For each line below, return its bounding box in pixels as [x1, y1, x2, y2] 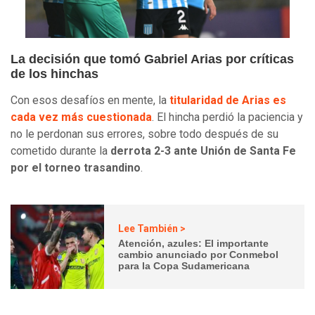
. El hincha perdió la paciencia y [152, 110, 303, 124]
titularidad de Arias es [169, 94, 286, 108]
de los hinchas [11, 67, 98, 82]
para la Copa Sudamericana [118, 259, 250, 271]
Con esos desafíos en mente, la [11, 94, 169, 108]
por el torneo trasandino [11, 161, 141, 175]
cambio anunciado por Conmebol [118, 248, 279, 260]
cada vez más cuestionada [11, 110, 152, 124]
